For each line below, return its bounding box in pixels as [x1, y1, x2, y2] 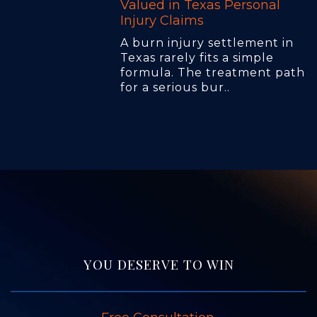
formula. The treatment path [120, 66, 305, 80]
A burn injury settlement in [120, 36, 294, 50]
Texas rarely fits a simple [120, 51, 274, 65]
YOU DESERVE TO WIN [83, 255, 234, 274]
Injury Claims [120, 13, 204, 29]
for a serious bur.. [120, 81, 230, 95]
